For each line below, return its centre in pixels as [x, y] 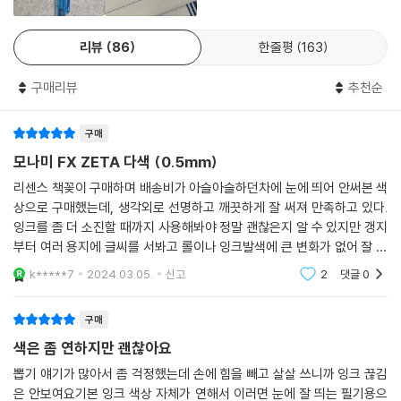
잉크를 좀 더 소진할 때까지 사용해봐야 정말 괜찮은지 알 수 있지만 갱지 [200, 227]
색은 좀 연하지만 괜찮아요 [93, 348]
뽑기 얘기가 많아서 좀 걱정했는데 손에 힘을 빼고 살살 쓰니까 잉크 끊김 [200, 374]
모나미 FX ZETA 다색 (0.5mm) [115, 162]
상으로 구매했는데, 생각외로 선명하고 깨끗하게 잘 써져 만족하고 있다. [200, 208]
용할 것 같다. [47, 267]
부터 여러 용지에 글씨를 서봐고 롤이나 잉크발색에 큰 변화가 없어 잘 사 [200, 247]
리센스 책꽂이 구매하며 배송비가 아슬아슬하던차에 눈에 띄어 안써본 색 [200, 188]
